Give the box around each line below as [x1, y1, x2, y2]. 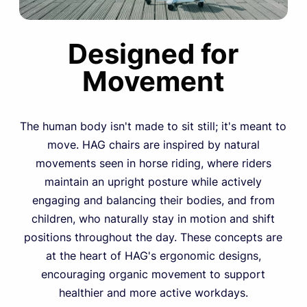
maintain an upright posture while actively [45, 174, 262, 188]
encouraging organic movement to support [41, 267, 266, 281]
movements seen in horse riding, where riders [35, 156, 271, 170]
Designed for [68, 36, 239, 71]
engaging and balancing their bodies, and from [32, 193, 275, 207]
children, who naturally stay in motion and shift [32, 211, 275, 225]
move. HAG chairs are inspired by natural [47, 137, 260, 151]
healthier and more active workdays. [58, 285, 248, 299]
